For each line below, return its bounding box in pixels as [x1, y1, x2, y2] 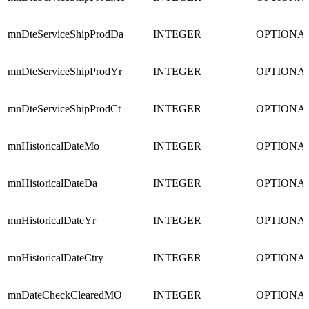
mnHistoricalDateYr [8, 215, 96, 227]
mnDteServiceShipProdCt [8, 103, 121, 115]
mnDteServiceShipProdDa [8, 28, 123, 41]
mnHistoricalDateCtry [8, 252, 103, 264]
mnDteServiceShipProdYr [8, 66, 122, 78]
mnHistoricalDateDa [8, 177, 97, 190]
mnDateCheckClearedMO [8, 289, 122, 301]
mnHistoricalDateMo [8, 140, 99, 152]
